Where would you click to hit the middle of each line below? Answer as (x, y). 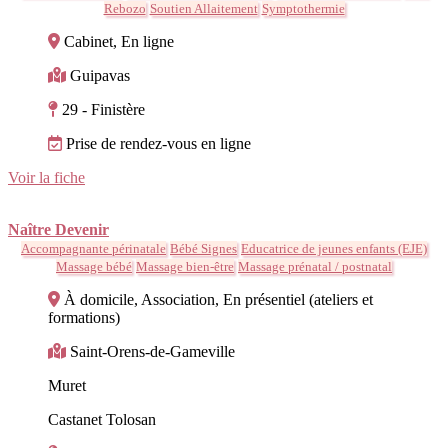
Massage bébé (94, 266)
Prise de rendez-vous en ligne (158, 143)
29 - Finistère (103, 109)
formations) (84, 317)
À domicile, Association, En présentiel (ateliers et (218, 299)
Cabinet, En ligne (119, 41)
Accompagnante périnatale (93, 248)
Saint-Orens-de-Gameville (152, 351)
